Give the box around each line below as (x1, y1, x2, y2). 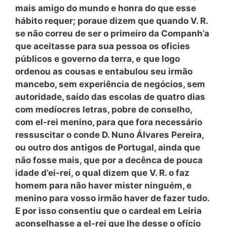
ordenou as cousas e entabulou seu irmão (15, 66, 193, 77)
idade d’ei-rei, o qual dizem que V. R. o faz (15, 167, 190, 178)
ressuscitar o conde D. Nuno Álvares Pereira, (15, 129, 204, 140)
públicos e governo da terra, (15, 53, 136, 64)
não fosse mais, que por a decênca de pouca (15, 155, 203, 165)
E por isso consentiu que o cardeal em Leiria (15, 205, 202, 216)
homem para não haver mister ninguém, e (15, 180, 192, 191)
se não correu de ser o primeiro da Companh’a (15, 28, 209, 39)
